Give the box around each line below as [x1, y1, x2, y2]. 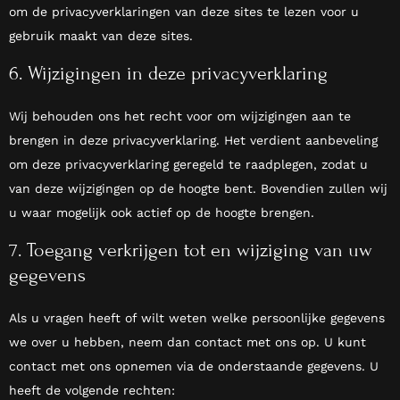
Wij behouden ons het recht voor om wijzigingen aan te [9, 109, 351, 124]
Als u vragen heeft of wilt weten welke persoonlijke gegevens [9, 311, 385, 326]
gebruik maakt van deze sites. [9, 29, 193, 44]
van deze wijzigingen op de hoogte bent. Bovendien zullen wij [9, 181, 387, 196]
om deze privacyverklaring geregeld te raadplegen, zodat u [9, 157, 368, 172]
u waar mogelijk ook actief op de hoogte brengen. [9, 205, 314, 221]
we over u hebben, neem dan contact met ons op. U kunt [9, 335, 366, 350]
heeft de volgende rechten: [9, 383, 175, 398]
